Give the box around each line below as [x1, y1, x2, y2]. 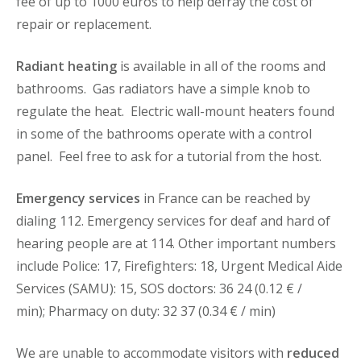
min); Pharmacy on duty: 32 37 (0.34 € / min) [16, 301, 276, 320]
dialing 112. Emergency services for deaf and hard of [16, 211, 330, 230]
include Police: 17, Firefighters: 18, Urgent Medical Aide [16, 256, 342, 275]
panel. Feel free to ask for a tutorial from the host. [16, 147, 325, 165]
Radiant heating [16, 56, 117, 75]
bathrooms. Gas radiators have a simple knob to [16, 79, 310, 98]
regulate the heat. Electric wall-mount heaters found [16, 102, 334, 120]
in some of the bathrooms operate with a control [16, 124, 312, 143]
